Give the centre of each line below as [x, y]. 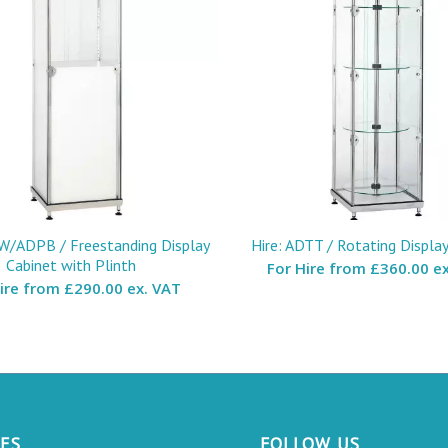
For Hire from [318, 267]
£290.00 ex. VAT [123, 287]
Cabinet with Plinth [71, 264]
